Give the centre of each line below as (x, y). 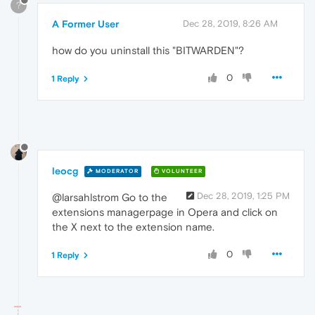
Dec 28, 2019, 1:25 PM (243, 195)
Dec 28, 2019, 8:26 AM (230, 23)
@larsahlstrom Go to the (110, 197)
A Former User (85, 24)
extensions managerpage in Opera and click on (165, 212)
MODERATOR (116, 172)
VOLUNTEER (181, 172)
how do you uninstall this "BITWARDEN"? (148, 50)
